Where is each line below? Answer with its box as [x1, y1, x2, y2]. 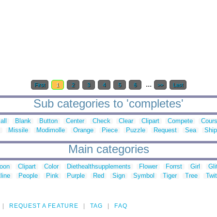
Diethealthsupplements [67, 163, 131, 170]
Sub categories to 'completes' [33, 97, 184, 110]
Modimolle [36, 126, 65, 134]
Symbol [133, 172, 155, 180]
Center [66, 117, 84, 125]
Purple [67, 172, 85, 180]
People [18, 172, 38, 180]
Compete [168, 117, 193, 125]
